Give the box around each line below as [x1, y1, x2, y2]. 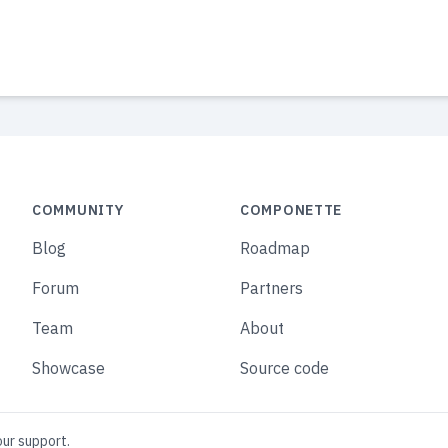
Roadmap [240, 237, 310, 258]
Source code [240, 357, 329, 378]
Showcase [32, 357, 105, 378]
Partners [240, 277, 303, 298]
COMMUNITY [32, 200, 124, 219]
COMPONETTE [240, 200, 342, 219]
